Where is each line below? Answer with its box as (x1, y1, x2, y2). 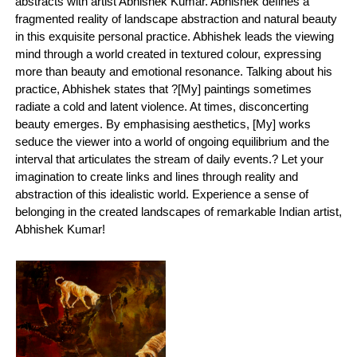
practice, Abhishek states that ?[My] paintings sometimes (15, 82, 312, 96)
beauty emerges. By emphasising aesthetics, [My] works (15, 117, 312, 131)
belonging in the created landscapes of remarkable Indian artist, (15, 205, 343, 218)
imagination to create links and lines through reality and (15, 170, 299, 183)
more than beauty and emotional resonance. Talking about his (15, 65, 333, 78)
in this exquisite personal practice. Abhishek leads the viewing (15, 29, 335, 43)
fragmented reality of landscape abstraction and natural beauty (15, 12, 338, 25)
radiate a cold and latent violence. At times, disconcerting (15, 100, 309, 113)
